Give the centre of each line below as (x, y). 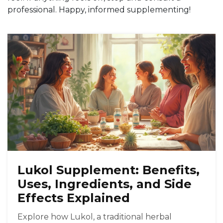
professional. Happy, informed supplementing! (99, 10)
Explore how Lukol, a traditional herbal (95, 217)
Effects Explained (74, 198)
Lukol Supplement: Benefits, (109, 170)
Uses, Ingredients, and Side (105, 184)
